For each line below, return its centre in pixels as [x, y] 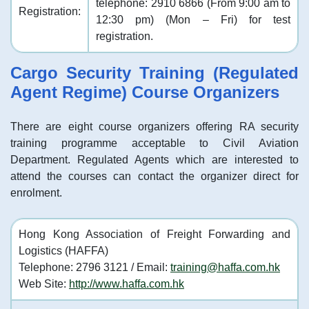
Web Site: [44, 284]
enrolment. [36, 193]
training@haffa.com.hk [225, 267]
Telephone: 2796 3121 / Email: [94, 267]
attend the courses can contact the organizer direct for [154, 176]
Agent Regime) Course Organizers [145, 92]
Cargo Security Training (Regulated [154, 73]
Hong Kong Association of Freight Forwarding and [154, 234]
